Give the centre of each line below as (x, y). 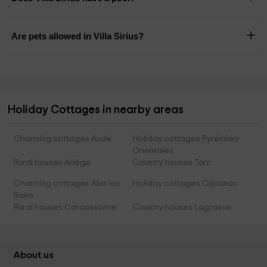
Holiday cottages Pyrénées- (186, 139)
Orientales (153, 151)
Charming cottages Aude (63, 139)
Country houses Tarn (171, 163)
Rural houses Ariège (52, 163)
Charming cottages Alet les (67, 184)
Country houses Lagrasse (181, 208)
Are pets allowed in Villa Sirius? (78, 36)
